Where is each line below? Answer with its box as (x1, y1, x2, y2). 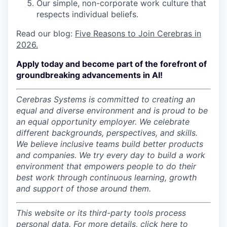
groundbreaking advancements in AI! (16, 70, 163, 80)
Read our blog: (16, 28, 75, 39)
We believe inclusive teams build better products (16, 139, 203, 149)
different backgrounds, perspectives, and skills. (16, 128, 198, 138)
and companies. (16, 150, 79, 160)
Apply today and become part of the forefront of (16, 59, 207, 69)
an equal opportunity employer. (16, 117, 139, 127)
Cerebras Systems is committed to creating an (16, 94, 195, 104)
